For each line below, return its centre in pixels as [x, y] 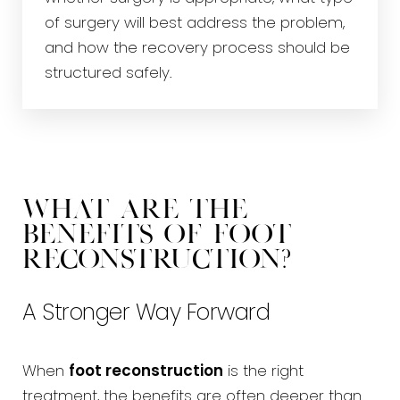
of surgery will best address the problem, [195, 24]
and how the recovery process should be [197, 49]
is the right [263, 372]
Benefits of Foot [157, 236]
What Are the [135, 211]
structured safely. [108, 74]
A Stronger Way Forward [146, 314]
